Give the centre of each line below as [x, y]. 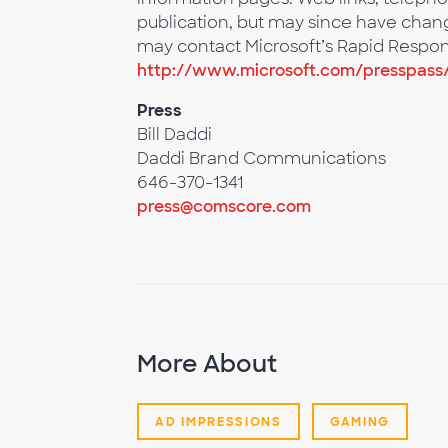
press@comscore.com [224, 207]
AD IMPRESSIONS [218, 422]
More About [207, 364]
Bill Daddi [174, 135]
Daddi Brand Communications [261, 159]
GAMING [360, 422]
